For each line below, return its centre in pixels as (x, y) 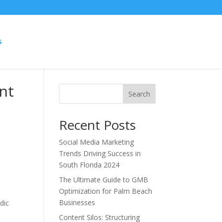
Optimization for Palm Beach (106, 191)
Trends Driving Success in (100, 153)
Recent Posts (98, 125)
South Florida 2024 (89, 165)
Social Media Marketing (97, 142)
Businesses (77, 202)
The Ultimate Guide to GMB (104, 180)
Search (139, 94)
